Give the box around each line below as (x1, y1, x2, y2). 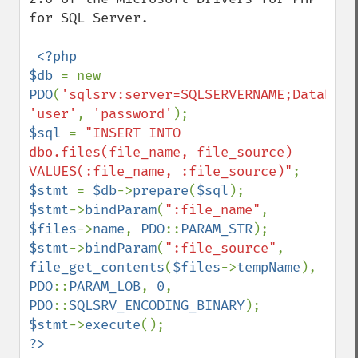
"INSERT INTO (85, 125, 181, 141)
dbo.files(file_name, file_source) (29, 144, 292, 161)
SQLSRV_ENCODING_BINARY (69, 297, 245, 314)
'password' (93, 105, 173, 122)
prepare (133, 182, 189, 199)
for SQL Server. (29, 10, 149, 26)
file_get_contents (29, 259, 165, 276)
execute (85, 316, 141, 333)
